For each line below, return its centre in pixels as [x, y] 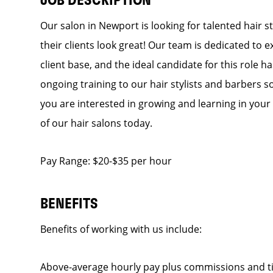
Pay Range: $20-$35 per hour [106, 161]
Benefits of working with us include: [121, 229]
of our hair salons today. [96, 123]
